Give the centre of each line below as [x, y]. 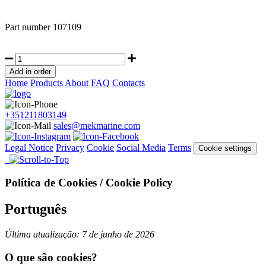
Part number [29, 27]
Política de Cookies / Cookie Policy [89, 183]
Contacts [129, 83]
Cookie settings [225, 148]
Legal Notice [29, 148]
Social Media [141, 148]
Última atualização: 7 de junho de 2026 [80, 234]
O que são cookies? [51, 257]
